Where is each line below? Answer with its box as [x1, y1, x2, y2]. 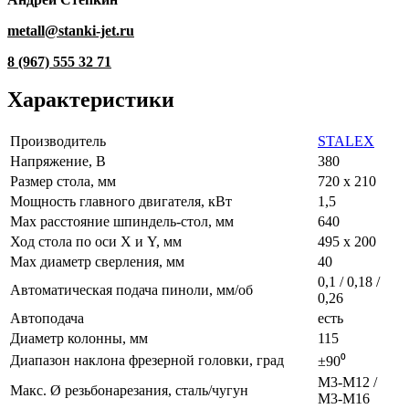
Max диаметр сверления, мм [10, 254, 184, 270]
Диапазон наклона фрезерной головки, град [10, 352, 284, 369]
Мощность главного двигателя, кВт [10, 194, 232, 210]
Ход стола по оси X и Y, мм [10, 234, 182, 250]
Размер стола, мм [10, 173, 116, 190]
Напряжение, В [10, 153, 106, 170]
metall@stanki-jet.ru [7, 22, 134, 38]
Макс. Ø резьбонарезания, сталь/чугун [10, 383, 248, 399]
